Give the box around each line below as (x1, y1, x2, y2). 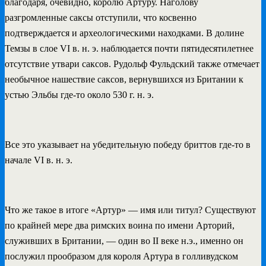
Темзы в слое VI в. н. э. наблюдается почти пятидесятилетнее (5, 43, 254, 53)
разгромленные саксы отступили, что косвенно (5, 12, 197, 23)
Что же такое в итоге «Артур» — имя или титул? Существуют (5, 204, 256, 215)
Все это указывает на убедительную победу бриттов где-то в (5, 139, 251, 150)
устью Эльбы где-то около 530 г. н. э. (5, 89, 154, 100)
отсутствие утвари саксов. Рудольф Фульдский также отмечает (5, 58, 259, 69)
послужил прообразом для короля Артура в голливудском (5, 251, 238, 261)
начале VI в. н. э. (5, 154, 72, 165)
